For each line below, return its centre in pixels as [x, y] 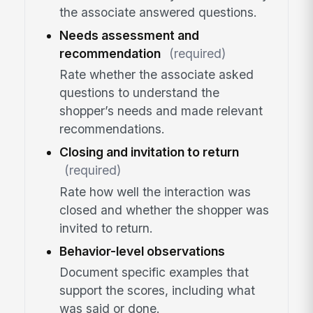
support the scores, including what [157, 291]
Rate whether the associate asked [156, 75]
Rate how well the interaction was [155, 191]
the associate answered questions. [158, 12]
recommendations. [112, 129]
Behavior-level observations [142, 251]
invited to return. [106, 228]
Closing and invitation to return [149, 152]
